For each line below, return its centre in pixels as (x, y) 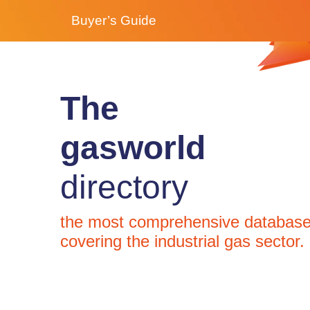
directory (124, 187)
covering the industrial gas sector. (182, 241)
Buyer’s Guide (114, 20)
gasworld (133, 148)
